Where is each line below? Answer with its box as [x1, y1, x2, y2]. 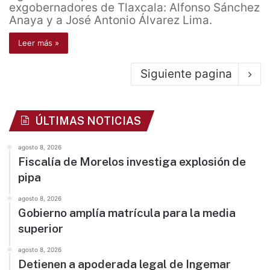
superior [18, 222, 63, 236]
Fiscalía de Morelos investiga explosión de [18, 155, 246, 169]
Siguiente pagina [140, 67, 232, 81]
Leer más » [18, 38, 59, 48]
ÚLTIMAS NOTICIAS [35, 115, 141, 128]
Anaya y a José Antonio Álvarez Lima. [9, 13, 212, 28]
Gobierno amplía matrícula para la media [18, 206, 236, 220]
